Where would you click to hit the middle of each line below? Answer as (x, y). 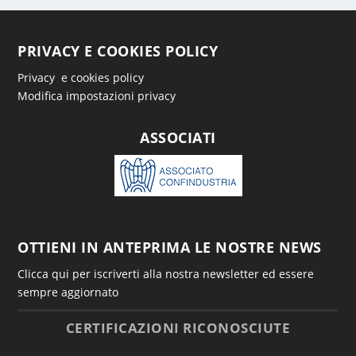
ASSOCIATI (178, 138)
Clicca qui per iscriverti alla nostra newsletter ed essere (166, 274)
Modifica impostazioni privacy (97, 96)
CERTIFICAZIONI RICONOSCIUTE (178, 328)
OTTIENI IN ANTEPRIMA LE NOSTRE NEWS (170, 248)
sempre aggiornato (68, 292)
